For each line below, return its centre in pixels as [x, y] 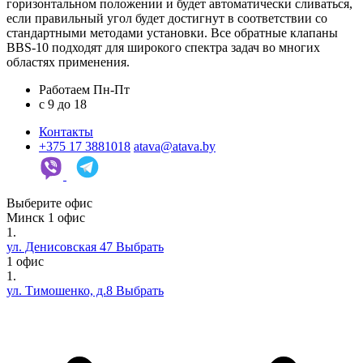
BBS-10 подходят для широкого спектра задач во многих [163, 47]
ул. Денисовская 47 [60, 246]
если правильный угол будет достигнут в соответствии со [167, 18]
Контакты [66, 131]
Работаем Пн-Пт [84, 89]
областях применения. [68, 62]
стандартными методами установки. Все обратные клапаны [172, 32]
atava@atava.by [175, 146]
